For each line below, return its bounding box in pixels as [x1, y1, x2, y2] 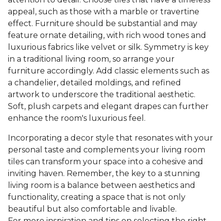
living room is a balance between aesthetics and [8, 181, 195, 190]
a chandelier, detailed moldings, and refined [8, 78, 181, 88]
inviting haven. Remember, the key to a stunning [8, 169, 200, 179]
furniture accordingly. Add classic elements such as [8, 66, 209, 76]
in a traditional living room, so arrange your [8, 54, 175, 64]
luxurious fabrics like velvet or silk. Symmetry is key [8, 42, 209, 52]
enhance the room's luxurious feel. [8, 113, 146, 123]
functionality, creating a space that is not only [8, 192, 185, 202]
